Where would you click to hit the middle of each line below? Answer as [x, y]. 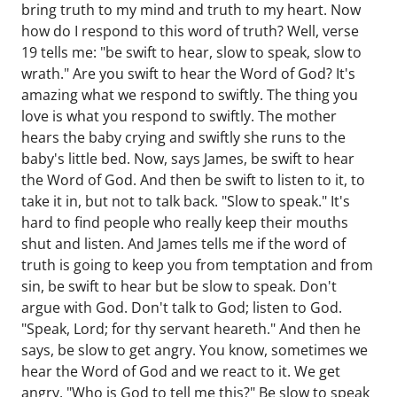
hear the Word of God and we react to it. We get [181, 371]
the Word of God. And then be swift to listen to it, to [193, 180]
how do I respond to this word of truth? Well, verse [190, 31]
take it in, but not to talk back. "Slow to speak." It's [186, 201]
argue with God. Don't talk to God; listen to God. [182, 307]
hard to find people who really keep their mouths [185, 222]
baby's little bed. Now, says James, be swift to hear [188, 159]
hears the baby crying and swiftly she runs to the [183, 137]
